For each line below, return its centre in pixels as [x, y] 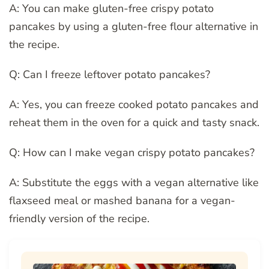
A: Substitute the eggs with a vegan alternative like [134, 183]
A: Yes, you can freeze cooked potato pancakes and [134, 105]
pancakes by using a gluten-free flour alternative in [134, 27]
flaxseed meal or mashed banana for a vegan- [122, 201]
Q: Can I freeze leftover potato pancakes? [110, 75]
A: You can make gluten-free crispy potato [111, 9]
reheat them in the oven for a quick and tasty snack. [134, 123]
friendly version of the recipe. [79, 219]
